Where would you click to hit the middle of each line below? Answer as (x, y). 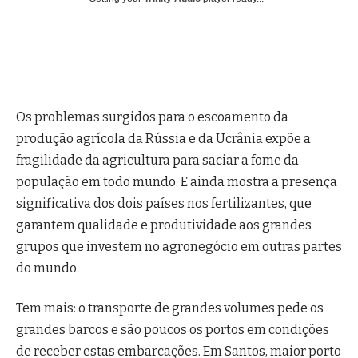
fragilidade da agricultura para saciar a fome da (157, 161)
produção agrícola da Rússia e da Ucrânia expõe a (163, 139)
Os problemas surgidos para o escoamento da (152, 117)
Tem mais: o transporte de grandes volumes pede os (170, 308)
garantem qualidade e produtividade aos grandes (164, 225)
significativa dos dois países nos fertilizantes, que (164, 204)
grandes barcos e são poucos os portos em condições (173, 329)
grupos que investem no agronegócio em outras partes (179, 247)
